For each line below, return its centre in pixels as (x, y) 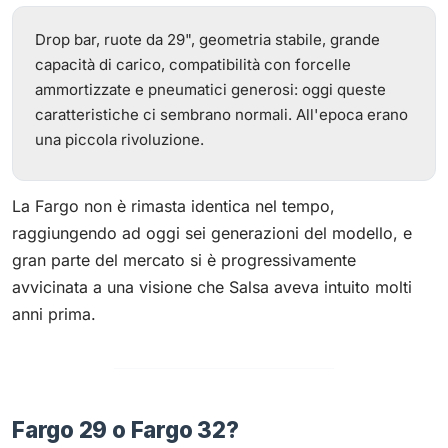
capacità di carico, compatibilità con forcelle (193, 64)
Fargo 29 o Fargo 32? (125, 429)
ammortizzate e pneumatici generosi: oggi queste (210, 89)
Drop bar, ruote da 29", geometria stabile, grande (207, 39)
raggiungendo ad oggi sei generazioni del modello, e (212, 233)
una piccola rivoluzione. (119, 139)
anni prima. (54, 314)
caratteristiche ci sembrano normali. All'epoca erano (221, 114)
